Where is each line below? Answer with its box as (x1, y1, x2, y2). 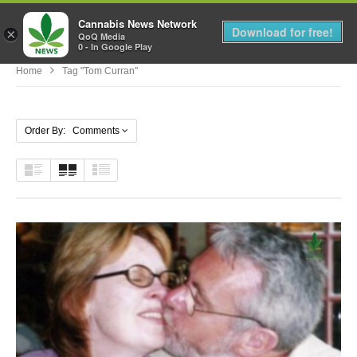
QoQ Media (78, 30, 125, 43)
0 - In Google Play (78, 41, 152, 53)
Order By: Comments (25, 124, 120, 136)
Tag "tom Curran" (62, 65, 138, 76)
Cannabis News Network (78, 16, 197, 32)
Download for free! (232, 24, 333, 40)
